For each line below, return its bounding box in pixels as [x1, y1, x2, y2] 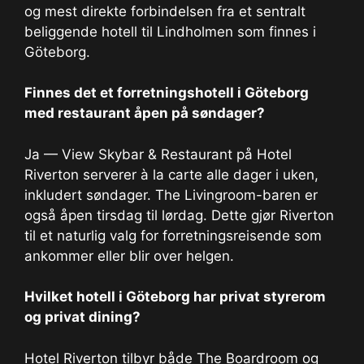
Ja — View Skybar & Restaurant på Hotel [24, 145, 292, 162]
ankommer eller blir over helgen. [24, 247, 234, 264]
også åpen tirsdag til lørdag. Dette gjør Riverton [24, 206, 334, 223]
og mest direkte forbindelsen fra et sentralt [24, 2, 305, 19]
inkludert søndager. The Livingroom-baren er [24, 186, 318, 203]
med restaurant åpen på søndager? [24, 105, 265, 122]
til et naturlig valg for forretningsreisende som [24, 227, 322, 244]
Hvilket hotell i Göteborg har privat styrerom [24, 288, 326, 305]
